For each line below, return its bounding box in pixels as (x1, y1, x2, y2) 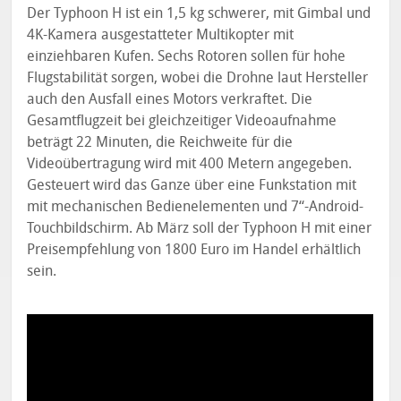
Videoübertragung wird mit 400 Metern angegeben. (27, 155, 353, 173)
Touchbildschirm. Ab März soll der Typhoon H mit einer (27, 219, 372, 237)
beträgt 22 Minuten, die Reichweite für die (27, 133, 294, 151)
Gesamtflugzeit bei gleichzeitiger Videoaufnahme (27, 112, 337, 130)
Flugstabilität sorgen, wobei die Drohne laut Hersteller (27, 69, 369, 87)
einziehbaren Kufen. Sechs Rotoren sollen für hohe (27, 47, 346, 65)
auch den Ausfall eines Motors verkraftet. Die (27, 90, 313, 108)
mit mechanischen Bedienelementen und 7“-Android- (27, 198, 364, 216)
